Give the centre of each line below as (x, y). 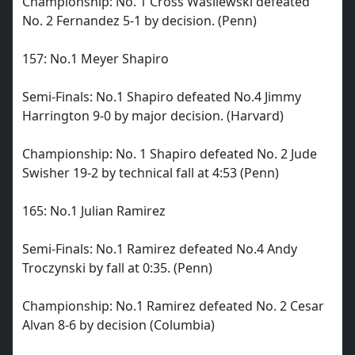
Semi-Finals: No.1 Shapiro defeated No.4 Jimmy (162, 97)
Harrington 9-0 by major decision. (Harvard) (153, 116)
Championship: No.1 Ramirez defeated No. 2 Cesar (173, 306)
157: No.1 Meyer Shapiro (95, 59)
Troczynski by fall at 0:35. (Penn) (117, 268)
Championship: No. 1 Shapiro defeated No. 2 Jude (170, 154)
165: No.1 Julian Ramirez (94, 211)
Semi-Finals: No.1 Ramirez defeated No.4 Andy (160, 249)
